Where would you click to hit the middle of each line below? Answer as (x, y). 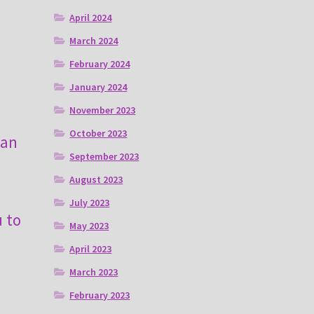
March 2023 (94, 272)
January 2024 (98, 87)
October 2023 (98, 134)
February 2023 (100, 295)
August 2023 (96, 180)
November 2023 (103, 110)
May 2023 (89, 226)
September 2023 (104, 157)
